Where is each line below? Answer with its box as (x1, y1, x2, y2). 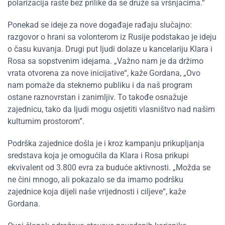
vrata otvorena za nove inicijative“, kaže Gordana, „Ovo (8, 68, 200, 78)
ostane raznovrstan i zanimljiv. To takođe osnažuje (8, 92, 187, 102)
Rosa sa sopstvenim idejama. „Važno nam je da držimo (8, 56, 203, 66)
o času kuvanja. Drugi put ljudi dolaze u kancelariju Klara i (8, 44, 212, 54)
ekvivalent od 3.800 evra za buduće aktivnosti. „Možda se (8, 163, 210, 172)
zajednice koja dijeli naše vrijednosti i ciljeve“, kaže (8, 187, 186, 196)
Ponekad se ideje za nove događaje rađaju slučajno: (8, 20, 192, 30)
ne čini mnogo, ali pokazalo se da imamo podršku (8, 175, 183, 184)
